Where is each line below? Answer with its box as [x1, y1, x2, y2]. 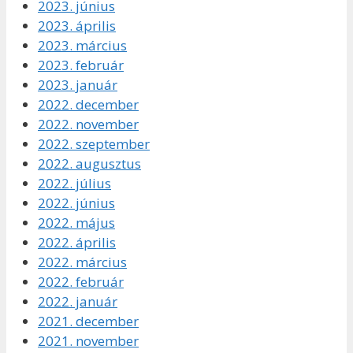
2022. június [38, 194, 115, 213]
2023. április [38, 17, 116, 35]
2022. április [38, 233, 116, 252]
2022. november [38, 115, 139, 134]
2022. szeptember [38, 135, 150, 154]
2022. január [38, 292, 117, 311]
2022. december [38, 95, 139, 114]
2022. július [38, 174, 111, 193]
